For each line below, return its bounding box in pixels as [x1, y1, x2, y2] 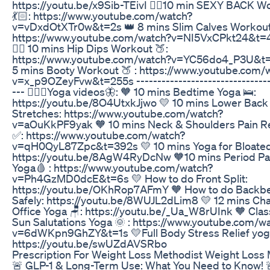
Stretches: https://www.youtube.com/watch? [12, 106, 223, 120]
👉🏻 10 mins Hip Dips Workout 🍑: [12, 41, 168, 55]
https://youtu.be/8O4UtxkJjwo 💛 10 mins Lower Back [12, 95, 268, 109]
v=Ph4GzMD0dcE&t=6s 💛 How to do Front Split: [12, 171, 248, 185]
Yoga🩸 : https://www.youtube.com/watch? [12, 160, 213, 174]
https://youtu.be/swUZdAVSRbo [12, 236, 167, 250]
